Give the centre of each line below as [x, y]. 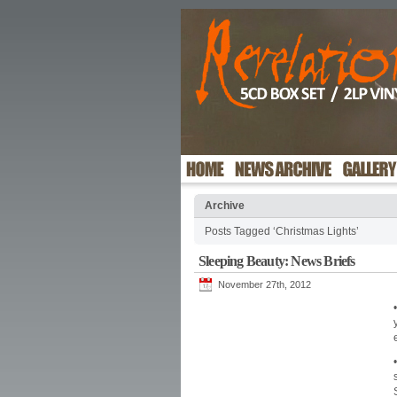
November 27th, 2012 [265, 284]
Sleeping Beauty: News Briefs [277, 261]
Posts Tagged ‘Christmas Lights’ [282, 231]
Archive [225, 206]
